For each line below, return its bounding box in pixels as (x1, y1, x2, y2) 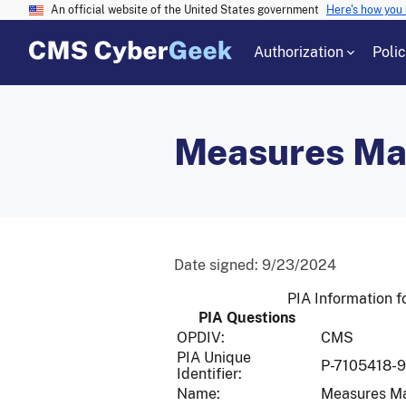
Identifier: (177, 365, 242, 382)
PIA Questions (198, 309, 295, 326)
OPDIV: (177, 329, 225, 346)
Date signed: (174, 256, 262, 274)
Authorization (254, 43, 343, 61)
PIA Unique (177, 349, 251, 366)
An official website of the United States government (51, 4, 319, 16)
